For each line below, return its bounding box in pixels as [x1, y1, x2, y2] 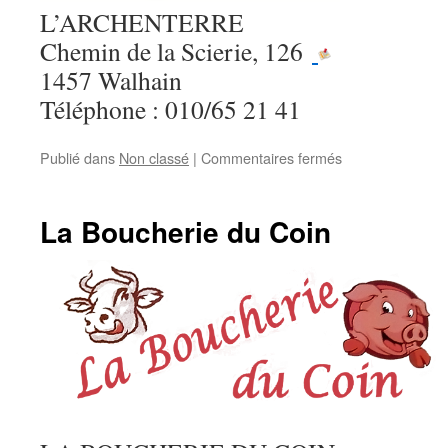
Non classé [119, 147, 189, 169]
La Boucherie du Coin [40, 211, 331, 253]
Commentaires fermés [201, 147, 342, 169]
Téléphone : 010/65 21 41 [40, 92, 301, 127]
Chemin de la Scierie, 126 [40, 34, 312, 69]
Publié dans [40, 147, 115, 169]
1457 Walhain [40, 63, 182, 98]
